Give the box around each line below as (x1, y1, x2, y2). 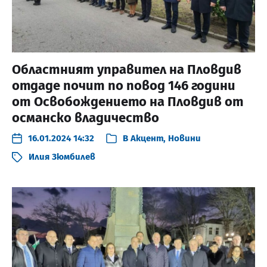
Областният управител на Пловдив (12, 61, 241, 77)
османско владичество (12, 110, 159, 126)
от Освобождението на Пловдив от (12, 94, 244, 110)
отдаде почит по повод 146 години (12, 77, 235, 94)
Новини (168, 133, 201, 144)
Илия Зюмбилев (29, 151, 95, 162)
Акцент (131, 133, 163, 144)
